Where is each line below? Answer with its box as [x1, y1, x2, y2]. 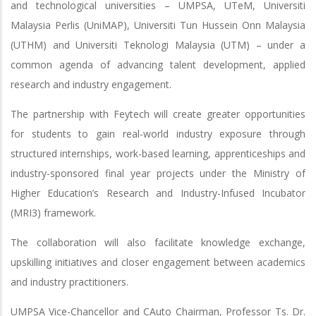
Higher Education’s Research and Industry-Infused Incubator [11, 186, 305, 200]
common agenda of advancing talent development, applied [11, 57, 305, 71]
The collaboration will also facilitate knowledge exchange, [11, 235, 305, 249]
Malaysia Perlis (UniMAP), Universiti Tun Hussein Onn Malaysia [11, 18, 305, 32]
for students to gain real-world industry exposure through [11, 126, 305, 140]
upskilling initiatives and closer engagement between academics [11, 255, 305, 269]
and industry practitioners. [11, 274, 128, 288]
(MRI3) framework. [11, 205, 99, 219]
